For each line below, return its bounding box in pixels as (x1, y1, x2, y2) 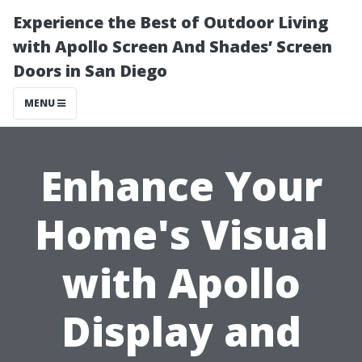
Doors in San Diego (13, 60, 167, 82)
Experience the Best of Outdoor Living (13, 11, 328, 33)
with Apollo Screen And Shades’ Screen (13, 36, 332, 57)
